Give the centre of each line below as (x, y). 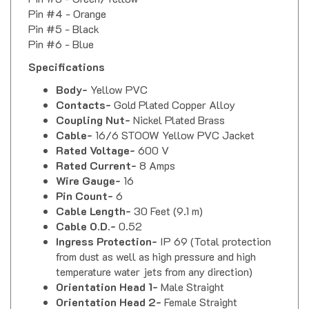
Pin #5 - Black (64, 16)
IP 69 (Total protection (216, 228)
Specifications (67, 54)
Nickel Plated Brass (179, 107)
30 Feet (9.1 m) (168, 198)
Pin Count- (86, 183)
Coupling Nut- (94, 107)
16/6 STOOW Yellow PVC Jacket (175, 122)
